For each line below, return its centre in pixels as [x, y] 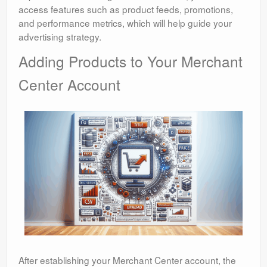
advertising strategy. [60, 37]
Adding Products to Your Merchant [131, 61]
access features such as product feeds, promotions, [126, 9]
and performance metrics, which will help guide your [125, 23]
